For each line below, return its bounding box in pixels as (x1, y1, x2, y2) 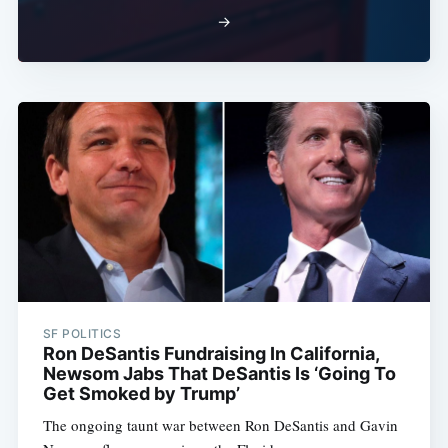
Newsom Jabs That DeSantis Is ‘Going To (42, 363, 396, 385)
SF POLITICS (42, 326, 122, 342)
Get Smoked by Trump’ (42, 383, 240, 405)
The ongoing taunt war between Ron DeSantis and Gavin (42, 415, 398, 436)
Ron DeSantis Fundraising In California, (42, 343, 379, 365)
